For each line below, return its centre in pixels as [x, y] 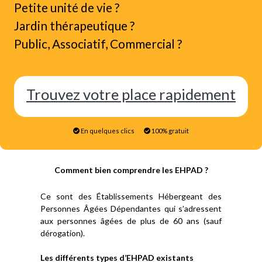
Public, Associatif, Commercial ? [98, 44]
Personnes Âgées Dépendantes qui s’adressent [131, 208]
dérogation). [63, 233]
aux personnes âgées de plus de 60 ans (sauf [131, 221]
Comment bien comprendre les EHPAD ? [131, 170]
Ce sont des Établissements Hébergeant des [131, 196]
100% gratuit [170, 131]
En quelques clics [107, 131]
